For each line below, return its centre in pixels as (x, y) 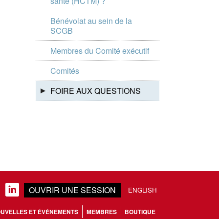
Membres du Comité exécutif (100, 51)
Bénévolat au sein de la (91, 21)
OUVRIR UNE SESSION (72, 190)
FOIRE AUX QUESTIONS (96, 91)
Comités (65, 71)
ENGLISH (142, 190)
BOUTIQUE (140, 212)
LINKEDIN (12, 190)
